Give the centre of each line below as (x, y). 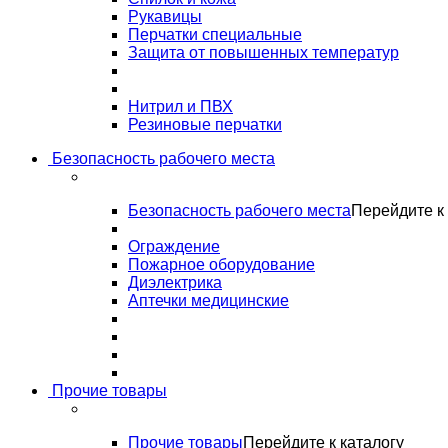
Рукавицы (165, 16)
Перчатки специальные (215, 34)
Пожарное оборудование (221, 264)
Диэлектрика (175, 282)
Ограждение (174, 246)
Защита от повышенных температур (263, 52)
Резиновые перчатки (205, 124)
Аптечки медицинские (208, 300)
